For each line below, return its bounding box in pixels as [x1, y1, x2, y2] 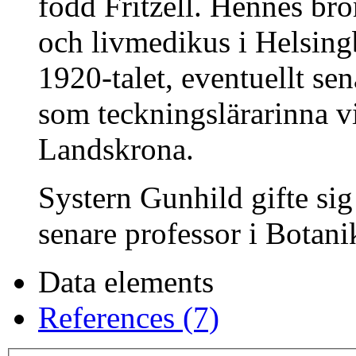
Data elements [38, 265, 214, 300]
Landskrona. [38, 132, 194, 167]
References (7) [38, 300, 219, 335]
